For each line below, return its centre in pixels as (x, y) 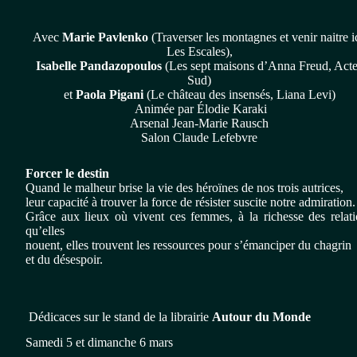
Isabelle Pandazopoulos (99, 66)
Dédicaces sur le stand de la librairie (120, 317)
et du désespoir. (64, 260)
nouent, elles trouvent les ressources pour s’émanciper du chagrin (188, 245)
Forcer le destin (67, 174)
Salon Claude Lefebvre (199, 138)
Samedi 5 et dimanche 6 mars (104, 343)
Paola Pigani (111, 95)
